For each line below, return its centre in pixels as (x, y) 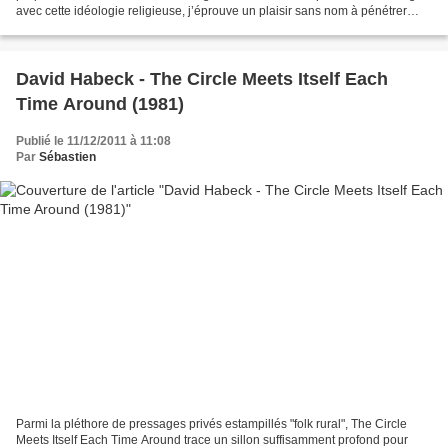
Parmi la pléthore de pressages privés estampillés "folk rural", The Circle (211, 424)
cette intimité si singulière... (89, 26)
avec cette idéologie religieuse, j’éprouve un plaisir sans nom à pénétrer (211, 10)
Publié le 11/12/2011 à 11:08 (93, 140)
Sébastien (67, 156)
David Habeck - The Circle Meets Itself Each (202, 78)
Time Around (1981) (100, 103)
